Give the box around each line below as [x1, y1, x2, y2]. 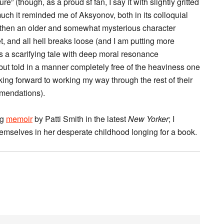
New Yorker [128, 113, 168, 124]
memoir [6, 113, 32, 124]
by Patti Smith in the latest [32, 113, 128, 124]
